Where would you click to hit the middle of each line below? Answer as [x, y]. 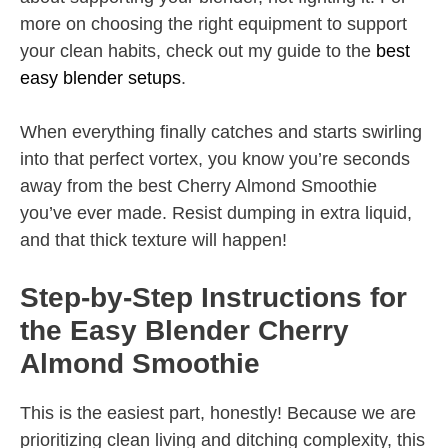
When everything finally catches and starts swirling [221, 132]
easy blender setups [100, 78]
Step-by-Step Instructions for [213, 298]
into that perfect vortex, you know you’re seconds [215, 159]
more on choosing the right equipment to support [213, 24]
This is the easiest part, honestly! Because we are [218, 413]
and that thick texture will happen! [153, 240]
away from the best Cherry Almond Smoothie [198, 186]
